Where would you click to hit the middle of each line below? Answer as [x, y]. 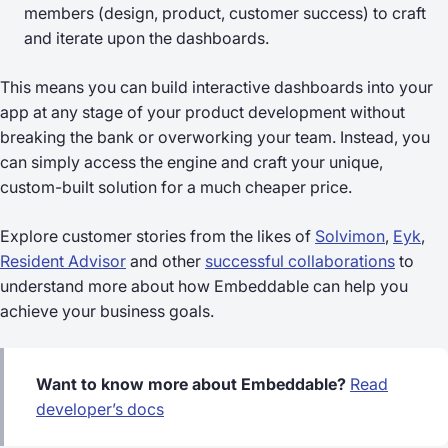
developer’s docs [100, 408]
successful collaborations [300, 260]
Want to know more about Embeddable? [193, 383]
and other [165, 260]
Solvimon [350, 235]
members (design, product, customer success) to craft [225, 12]
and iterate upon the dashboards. [146, 37]
